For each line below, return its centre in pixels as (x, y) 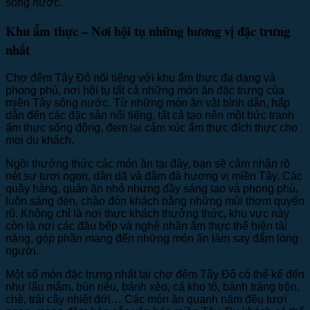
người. (22, 251)
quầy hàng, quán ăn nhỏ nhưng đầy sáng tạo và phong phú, (152, 189)
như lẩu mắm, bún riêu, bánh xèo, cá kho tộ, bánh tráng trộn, (153, 287)
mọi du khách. (40, 140)
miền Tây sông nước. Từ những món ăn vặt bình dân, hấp (148, 103)
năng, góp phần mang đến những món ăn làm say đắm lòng (152, 239)
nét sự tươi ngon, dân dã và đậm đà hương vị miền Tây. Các (154, 176)
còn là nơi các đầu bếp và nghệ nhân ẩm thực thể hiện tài (146, 226)
